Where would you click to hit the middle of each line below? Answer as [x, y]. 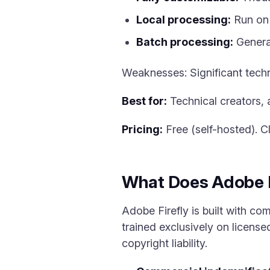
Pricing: [142, 129]
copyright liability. [165, 243]
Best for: [144, 101]
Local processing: [184, 20]
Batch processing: [185, 42]
